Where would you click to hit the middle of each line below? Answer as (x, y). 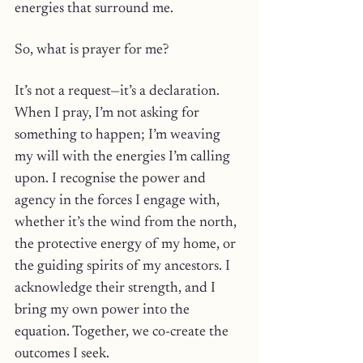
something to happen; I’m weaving (119, 135)
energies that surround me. (94, 9)
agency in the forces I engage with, (119, 201)
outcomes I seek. (62, 354)
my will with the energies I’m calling (124, 157)
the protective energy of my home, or (127, 245)
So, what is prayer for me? (93, 50)
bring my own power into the (104, 310)
